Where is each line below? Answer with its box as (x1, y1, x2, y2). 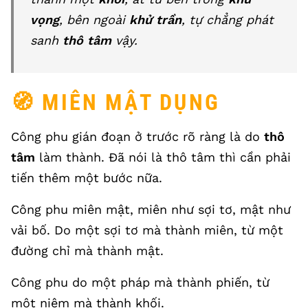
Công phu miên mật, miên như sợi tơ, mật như (11, 202, 291, 217)
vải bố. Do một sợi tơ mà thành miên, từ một (11, 223, 283, 237)
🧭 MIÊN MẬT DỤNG (11, 89, 220, 115)
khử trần (129, 12, 181, 27)
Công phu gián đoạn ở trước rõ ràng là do (11, 129, 264, 144)
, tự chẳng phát (181, 12, 274, 27)
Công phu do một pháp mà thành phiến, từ (11, 275, 269, 289)
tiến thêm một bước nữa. (11, 170, 162, 185)
